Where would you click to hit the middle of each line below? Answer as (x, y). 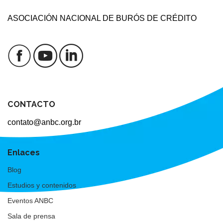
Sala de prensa (31, 216)
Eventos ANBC (30, 201)
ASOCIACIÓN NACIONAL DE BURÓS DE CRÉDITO (102, 18)
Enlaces (24, 153)
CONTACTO (31, 105)
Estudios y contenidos (42, 185)
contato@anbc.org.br (44, 122)
